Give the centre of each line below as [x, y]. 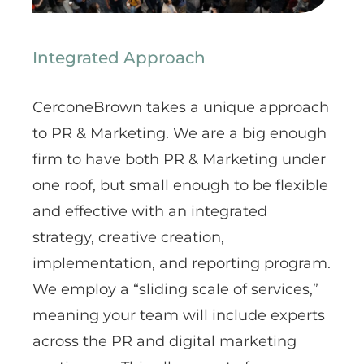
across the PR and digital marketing [165, 342]
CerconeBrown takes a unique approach [181, 108]
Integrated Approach [119, 58]
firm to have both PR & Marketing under [179, 160]
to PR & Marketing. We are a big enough [180, 134]
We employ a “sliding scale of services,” [175, 290]
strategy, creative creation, [128, 238]
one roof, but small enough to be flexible [180, 186]
